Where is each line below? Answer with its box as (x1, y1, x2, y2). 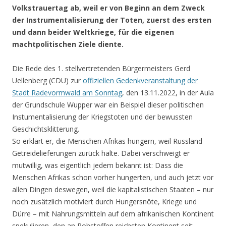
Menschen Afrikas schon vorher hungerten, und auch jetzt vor (12, 173, 213, 183)
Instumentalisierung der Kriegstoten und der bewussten (12, 112, 193, 122)
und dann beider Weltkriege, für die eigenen (12, 27, 174, 37)
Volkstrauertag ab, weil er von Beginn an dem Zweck (12, 3, 205, 13)
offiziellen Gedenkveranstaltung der (83, 76, 198, 86)
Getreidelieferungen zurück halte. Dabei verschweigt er (12, 148, 190, 158)
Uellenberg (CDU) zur (12, 76, 83, 86)
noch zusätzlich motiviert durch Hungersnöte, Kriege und (12, 197, 197, 207)
